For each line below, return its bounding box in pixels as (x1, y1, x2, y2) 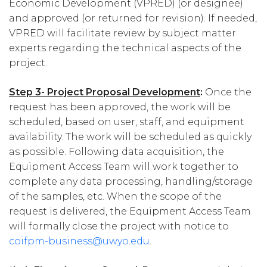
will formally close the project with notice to (9, 221, 229, 232)
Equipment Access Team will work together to (9, 161, 238, 173)
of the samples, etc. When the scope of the (9, 191, 222, 203)
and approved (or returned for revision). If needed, (9, 13, 257, 24)
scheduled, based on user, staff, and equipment (9, 116, 244, 128)
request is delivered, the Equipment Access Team (9, 206, 251, 218)
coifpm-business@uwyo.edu (9, 235, 150, 247)
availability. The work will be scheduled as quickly (9, 131, 252, 143)
